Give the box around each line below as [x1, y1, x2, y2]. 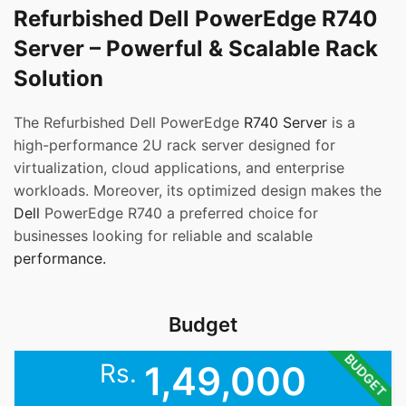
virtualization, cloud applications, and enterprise [14, 159, 344, 178]
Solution [14, 65, 103, 92]
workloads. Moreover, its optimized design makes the [14, 181, 382, 200]
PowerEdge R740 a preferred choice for [40, 204, 318, 223]
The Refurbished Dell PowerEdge [14, 113, 244, 132]
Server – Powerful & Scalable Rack [14, 35, 378, 63]
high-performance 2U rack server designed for [14, 136, 335, 155]
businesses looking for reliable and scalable [14, 227, 313, 246]
